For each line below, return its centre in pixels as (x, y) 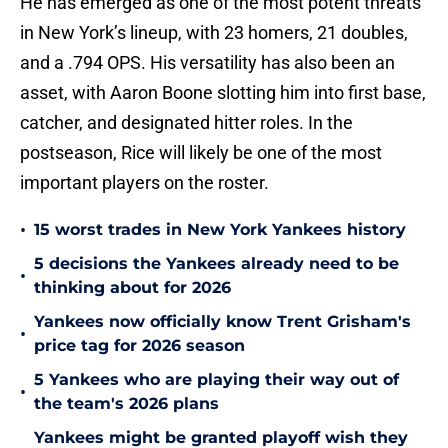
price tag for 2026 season (139, 346)
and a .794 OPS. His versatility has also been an (207, 63)
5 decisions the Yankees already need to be (216, 264)
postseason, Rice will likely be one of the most (201, 153)
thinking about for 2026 (132, 288)
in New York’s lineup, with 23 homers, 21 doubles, (214, 33)
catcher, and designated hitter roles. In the (186, 123)
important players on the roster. (144, 183)
